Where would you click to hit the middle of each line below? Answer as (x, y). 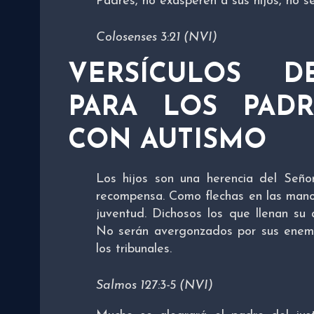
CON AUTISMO (167, 142)
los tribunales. (134, 250)
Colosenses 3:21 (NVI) (157, 38)
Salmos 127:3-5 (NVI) (155, 286)
